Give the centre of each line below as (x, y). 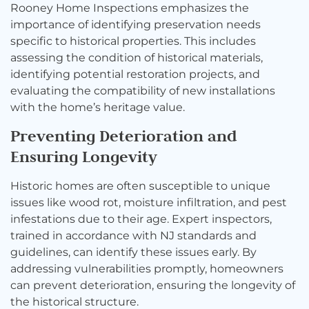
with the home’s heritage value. (98, 107)
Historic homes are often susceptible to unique (140, 186)
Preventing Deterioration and (123, 136)
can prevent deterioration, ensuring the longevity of (153, 286)
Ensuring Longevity (84, 157)
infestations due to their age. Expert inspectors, (141, 219)
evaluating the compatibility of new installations (143, 90)
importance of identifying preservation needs (136, 24)
